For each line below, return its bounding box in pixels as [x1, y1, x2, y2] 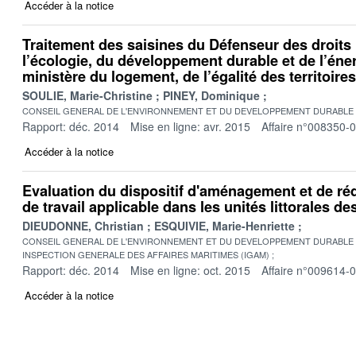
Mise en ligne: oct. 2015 [130, 261, 250, 278]
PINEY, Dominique [163, 87, 260, 103]
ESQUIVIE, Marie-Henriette [154, 217, 295, 234]
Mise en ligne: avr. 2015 [130, 118, 250, 134]
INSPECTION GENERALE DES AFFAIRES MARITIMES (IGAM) [22, 247, 269, 261]
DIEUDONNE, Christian [22, 217, 144, 234]
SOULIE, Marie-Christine [22, 87, 153, 103]
